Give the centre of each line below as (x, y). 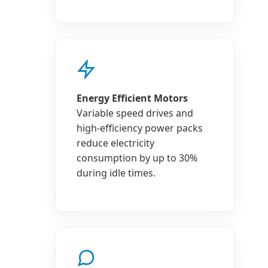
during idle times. (116, 173)
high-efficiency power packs (140, 128)
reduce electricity (115, 143)
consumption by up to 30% (137, 158)
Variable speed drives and (135, 113)
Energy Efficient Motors (132, 98)
